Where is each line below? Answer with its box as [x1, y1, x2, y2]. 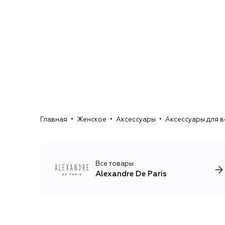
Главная [40, 117, 67, 124]
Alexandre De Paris [95, 170, 167, 178]
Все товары [95, 161, 134, 168]
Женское [77, 117, 106, 124]
